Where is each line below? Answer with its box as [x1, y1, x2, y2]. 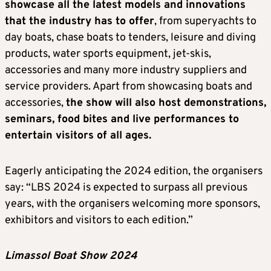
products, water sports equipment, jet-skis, [5, 47, 211, 61]
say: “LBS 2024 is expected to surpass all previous [5, 181, 247, 195]
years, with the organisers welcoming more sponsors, [5, 197, 260, 211]
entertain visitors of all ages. [5, 129, 151, 143]
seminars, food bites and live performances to [5, 113, 239, 126]
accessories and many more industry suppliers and [5, 64, 247, 77]
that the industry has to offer [5, 15, 154, 28]
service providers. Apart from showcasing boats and [5, 80, 252, 94]
